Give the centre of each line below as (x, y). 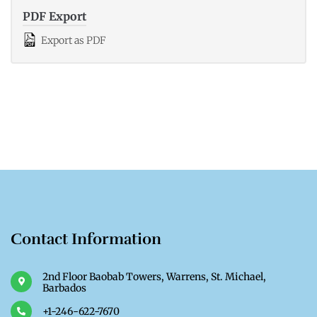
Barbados (64, 288)
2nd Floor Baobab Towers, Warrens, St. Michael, (154, 277)
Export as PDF (73, 41)
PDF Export (54, 17)
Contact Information (86, 239)
